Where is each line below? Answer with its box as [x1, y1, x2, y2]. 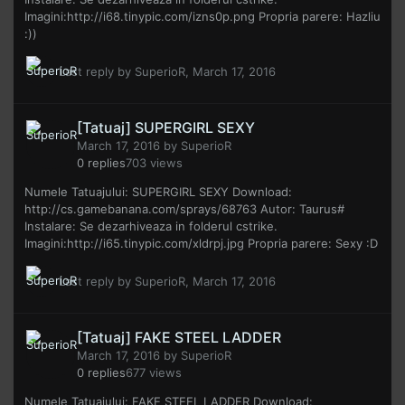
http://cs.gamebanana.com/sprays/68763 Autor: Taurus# [24, 202, 344, 217]
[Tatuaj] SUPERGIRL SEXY [77, 118, 255, 137]
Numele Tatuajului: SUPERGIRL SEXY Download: [24, 184, 292, 200]
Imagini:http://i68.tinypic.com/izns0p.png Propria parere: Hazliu [24, 9, 381, 24]
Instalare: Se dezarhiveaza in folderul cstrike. [24, 219, 278, 234]
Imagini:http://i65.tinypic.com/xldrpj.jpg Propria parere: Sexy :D [24, 236, 378, 251]
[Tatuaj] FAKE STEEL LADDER [77, 328, 281, 347]
